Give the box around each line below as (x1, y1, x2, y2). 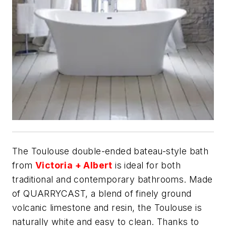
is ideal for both (112, 159, 181, 171)
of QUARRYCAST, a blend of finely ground (12, 188, 192, 199)
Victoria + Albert (35, 159, 112, 171)
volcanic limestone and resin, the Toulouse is (12, 202, 202, 213)
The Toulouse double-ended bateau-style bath (12, 145, 209, 156)
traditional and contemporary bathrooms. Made (12, 174, 213, 185)
